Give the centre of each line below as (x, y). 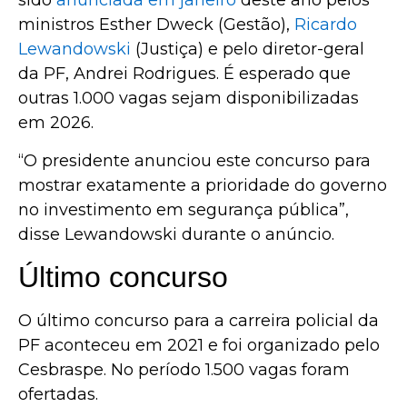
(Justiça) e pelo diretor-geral (248, 50)
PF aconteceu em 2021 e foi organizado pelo (199, 345)
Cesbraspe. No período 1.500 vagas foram (184, 369)
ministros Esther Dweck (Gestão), (156, 25)
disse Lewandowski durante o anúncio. (176, 234)
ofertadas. (58, 394)
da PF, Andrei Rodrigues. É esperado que (184, 74)
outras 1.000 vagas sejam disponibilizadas (189, 99)
